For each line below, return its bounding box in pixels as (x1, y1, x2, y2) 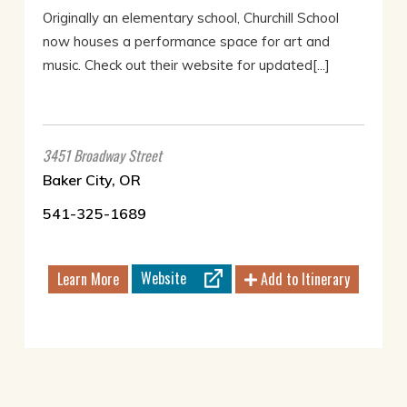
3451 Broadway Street (42, 144, 162, 167)
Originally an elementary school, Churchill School (42, 9, 339, 27)
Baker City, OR (42, 171, 141, 190)
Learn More (56, 268, 119, 291)
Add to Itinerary (256, 268, 350, 291)
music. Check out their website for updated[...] (42, 56, 330, 74)
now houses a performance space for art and (42, 33, 330, 51)
